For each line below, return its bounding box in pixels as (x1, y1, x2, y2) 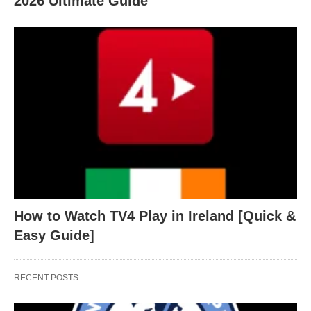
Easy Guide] (14, 228, 94, 244)
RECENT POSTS (14, 273, 78, 283)
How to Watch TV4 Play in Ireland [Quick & (14, 208, 296, 224)
